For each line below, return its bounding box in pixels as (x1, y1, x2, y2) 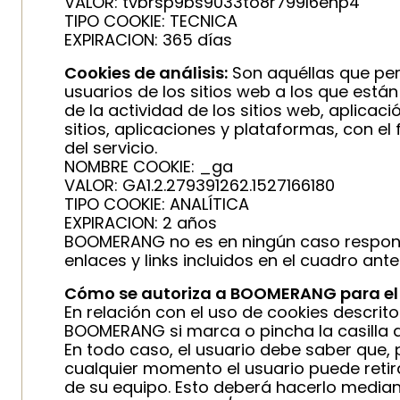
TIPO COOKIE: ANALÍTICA (64, 193, 249, 215)
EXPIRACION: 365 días (64, 29, 232, 51)
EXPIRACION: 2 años (64, 212, 217, 234)
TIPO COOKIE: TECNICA (64, 10, 237, 32)
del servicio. (64, 137, 157, 159)
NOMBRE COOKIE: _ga (64, 155, 233, 178)
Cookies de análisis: (64, 62, 228, 84)
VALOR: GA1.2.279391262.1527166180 (64, 174, 335, 196)
